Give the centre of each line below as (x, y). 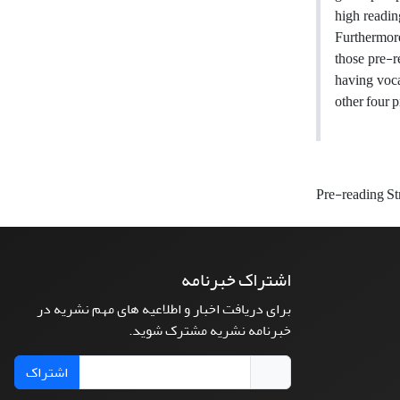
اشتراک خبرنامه (236, 279)
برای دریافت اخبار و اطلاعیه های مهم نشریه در (164, 308)
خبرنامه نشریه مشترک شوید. (210, 330)
